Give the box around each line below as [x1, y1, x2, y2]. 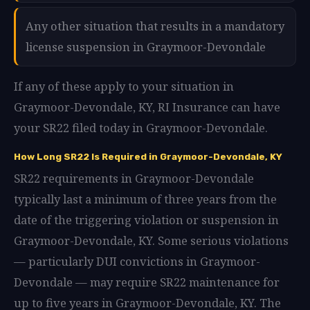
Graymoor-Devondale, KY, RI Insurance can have [14, 98, 280, 115]
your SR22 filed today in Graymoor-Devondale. [14, 119, 268, 136]
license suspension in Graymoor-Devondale [26, 38, 266, 55]
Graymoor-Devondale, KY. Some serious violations [14, 232, 289, 248]
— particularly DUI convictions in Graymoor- [14, 253, 260, 269]
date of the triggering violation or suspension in [14, 211, 279, 228]
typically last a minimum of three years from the [14, 190, 277, 207]
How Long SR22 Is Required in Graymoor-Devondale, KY [14, 150, 282, 162]
